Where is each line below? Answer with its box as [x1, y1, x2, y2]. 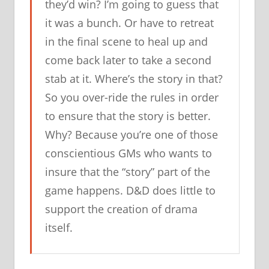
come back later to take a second [45, 53, 211, 68]
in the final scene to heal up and [45, 34, 208, 49]
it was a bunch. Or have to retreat [45, 16, 214, 31]
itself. [45, 220, 73, 235]
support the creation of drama [45, 202, 198, 217]
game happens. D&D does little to [45, 183, 216, 198]
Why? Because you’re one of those [45, 127, 218, 142]
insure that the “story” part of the [45, 165, 210, 180]
